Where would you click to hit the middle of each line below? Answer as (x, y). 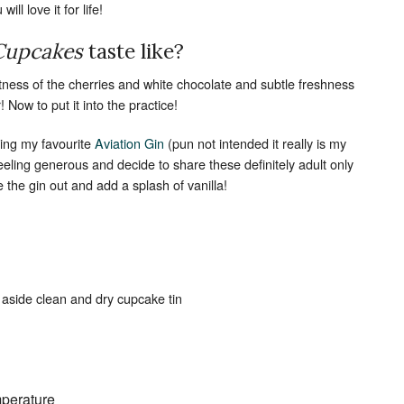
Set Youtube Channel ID (178, 47)
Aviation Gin (129, 143)
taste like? (136, 51)
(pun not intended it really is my (255, 143)
